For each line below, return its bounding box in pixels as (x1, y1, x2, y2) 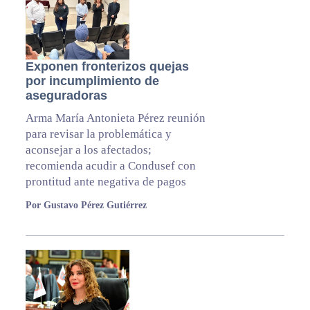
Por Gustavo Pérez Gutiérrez (25, 200, 147, 211)
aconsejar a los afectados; (25, 143, 152, 157)
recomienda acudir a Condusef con (25, 159, 196, 173)
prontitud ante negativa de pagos (25, 175, 186, 189)
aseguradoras (25, 89, 107, 103)
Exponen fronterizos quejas (25, 60, 189, 74)
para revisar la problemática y (25, 127, 172, 141)
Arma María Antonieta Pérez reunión (25, 111, 206, 125)
